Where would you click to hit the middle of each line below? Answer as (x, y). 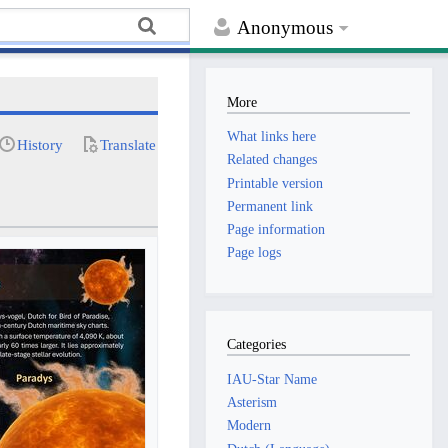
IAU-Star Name (272, 378)
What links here (272, 136)
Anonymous (285, 28)
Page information (276, 228)
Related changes (272, 159)
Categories (257, 344)
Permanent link (270, 205)
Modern (249, 425)
